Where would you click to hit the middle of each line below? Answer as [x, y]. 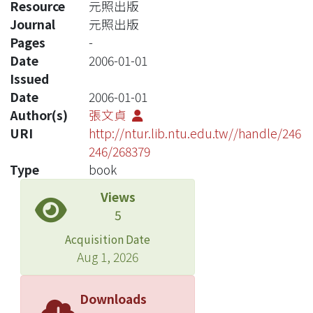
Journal [32, 24]
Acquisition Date [108, 239]
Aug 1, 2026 [108, 256]
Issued [29, 78]
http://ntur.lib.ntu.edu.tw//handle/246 [195, 133]
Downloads [113, 298]
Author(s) [39, 115]
